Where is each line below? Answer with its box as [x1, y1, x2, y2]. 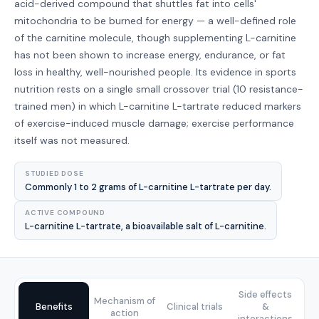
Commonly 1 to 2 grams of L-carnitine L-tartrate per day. [25, 181, 271, 193]
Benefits [35, 300, 73, 313]
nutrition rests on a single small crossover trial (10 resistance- [14, 83, 303, 95]
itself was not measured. [14, 134, 130, 147]
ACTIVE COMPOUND [25, 208, 105, 217]
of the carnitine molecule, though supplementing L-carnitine [14, 31, 296, 44]
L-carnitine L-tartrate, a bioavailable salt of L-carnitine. [25, 220, 266, 232]
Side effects [239, 288, 292, 300]
